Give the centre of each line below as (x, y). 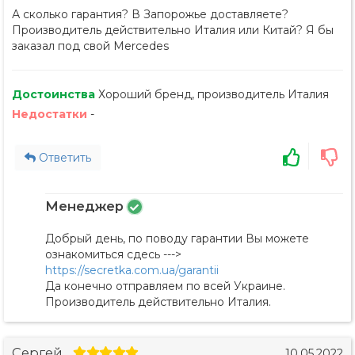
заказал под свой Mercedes (90, 46)
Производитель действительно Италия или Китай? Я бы (173, 31)
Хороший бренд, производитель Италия (214, 95)
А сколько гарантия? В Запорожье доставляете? (150, 15)
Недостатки (51, 115)
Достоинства (55, 95)
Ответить (63, 158)
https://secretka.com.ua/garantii (132, 271)
